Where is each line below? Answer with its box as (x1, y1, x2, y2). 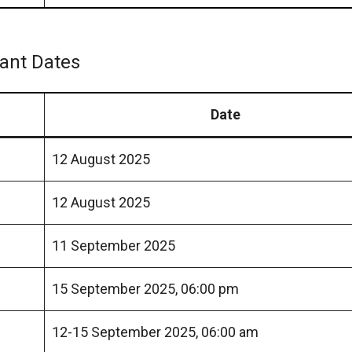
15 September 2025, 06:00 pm (52, 280, 239, 297)
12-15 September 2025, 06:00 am (52, 323, 258, 340)
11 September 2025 (52, 236, 175, 254)
